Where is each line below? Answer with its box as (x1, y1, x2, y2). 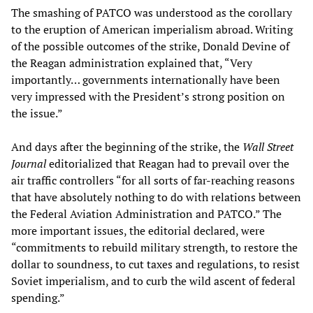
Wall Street (242, 138, 293, 154)
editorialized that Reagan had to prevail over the (46, 155, 289, 171)
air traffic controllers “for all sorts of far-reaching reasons (11, 172, 295, 188)
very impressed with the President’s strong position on (11, 88, 285, 104)
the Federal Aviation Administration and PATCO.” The (11, 205, 282, 221)
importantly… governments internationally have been (11, 71, 280, 87)
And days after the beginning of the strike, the (11, 138, 242, 154)
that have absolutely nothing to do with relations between (11, 189, 301, 205)
